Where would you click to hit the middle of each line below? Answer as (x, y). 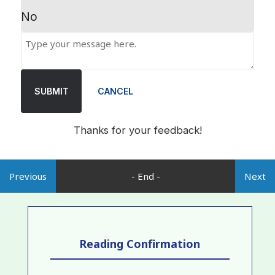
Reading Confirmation (140, 244)
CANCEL (115, 91)
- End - (145, 176)
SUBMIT (51, 91)
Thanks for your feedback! (137, 130)
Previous (28, 176)
